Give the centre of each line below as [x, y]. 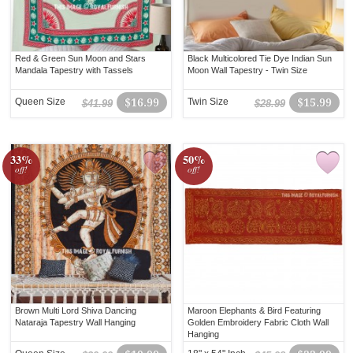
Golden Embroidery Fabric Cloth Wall [258, 323]
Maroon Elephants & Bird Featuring [255, 311]
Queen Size [41, 102]
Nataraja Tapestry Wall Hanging [76, 323]
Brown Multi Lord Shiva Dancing [76, 311]
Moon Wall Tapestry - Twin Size [248, 71]
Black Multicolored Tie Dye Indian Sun [260, 59]
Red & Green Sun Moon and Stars [81, 59]
